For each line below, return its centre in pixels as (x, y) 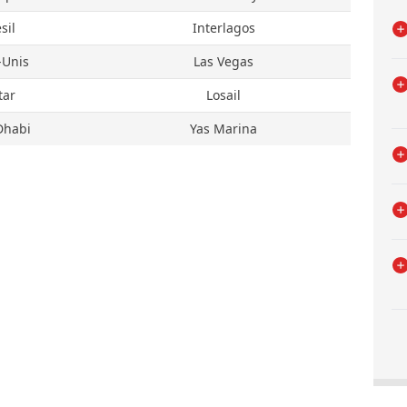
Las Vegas (223, 61)
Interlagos (223, 28)
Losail (223, 95)
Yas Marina (223, 129)
